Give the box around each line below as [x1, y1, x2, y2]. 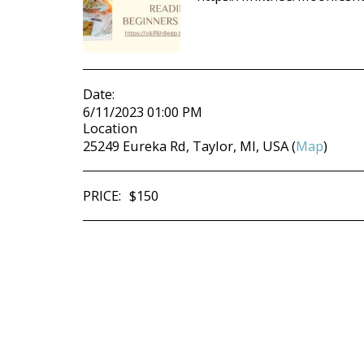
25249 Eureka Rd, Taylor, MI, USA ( [83, 136, 296, 155]
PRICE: [83, 185, 121, 205]
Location [83, 118, 137, 137]
